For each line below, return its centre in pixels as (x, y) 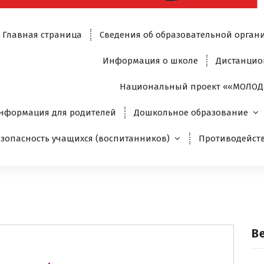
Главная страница (42, 35)
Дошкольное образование (191, 113)
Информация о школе (150, 61)
